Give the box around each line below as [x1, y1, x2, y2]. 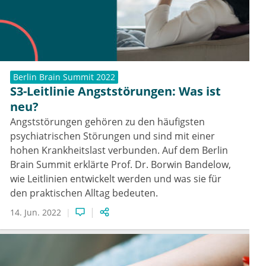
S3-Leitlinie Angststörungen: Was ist [10, 83, 221, 100]
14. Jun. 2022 [10, 206, 61, 218]
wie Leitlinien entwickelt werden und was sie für [10, 172, 221, 186]
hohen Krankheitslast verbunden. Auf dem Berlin [10, 144, 228, 157]
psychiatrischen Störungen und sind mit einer [10, 129, 215, 143]
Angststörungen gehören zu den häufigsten [10, 115, 205, 129]
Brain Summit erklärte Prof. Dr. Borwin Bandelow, [10, 158, 231, 172]
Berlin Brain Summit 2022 [13, 71, 115, 83]
